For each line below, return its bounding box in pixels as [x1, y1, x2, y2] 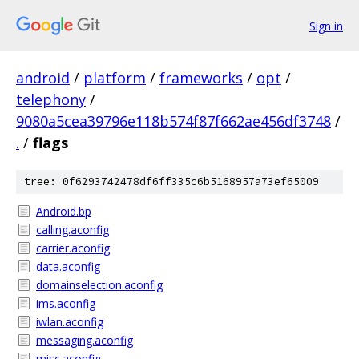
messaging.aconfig [36, 333, 133, 348]
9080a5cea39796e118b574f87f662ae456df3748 [16, 111, 331, 131]
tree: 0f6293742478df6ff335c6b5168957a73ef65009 [24, 175, 319, 188]
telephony [16, 90, 86, 109]
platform [83, 68, 146, 87]
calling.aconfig [36, 222, 109, 237]
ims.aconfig [36, 296, 95, 311]
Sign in [309, 18, 343, 34]
